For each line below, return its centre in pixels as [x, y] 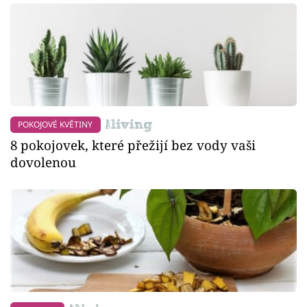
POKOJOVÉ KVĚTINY [56, 124]
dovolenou [43, 162]
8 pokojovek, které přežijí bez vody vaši [133, 145]
